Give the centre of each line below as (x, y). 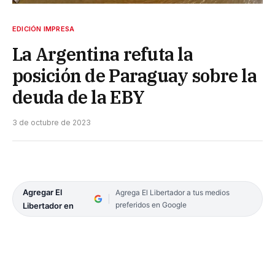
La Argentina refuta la (103, 54)
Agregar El (42, 192)
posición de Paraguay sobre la (134, 75)
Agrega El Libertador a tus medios (172, 192)
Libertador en (48, 205)
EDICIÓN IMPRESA (44, 29)
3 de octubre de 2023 (52, 122)
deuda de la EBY (79, 97)
